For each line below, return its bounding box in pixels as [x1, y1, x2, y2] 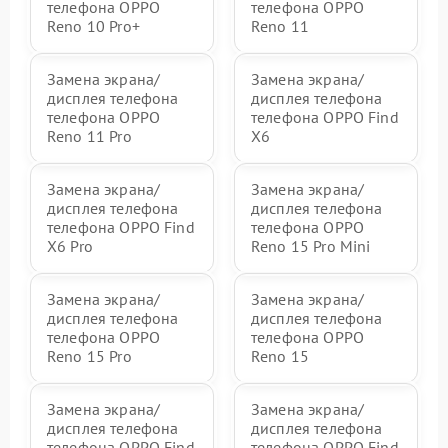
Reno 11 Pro [47, 126, 132, 146]
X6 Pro [47, 236, 93, 256]
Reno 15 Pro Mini [251, 236, 371, 256]
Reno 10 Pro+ [47, 16, 140, 36]
